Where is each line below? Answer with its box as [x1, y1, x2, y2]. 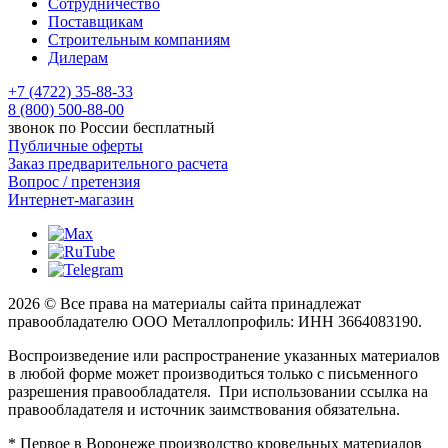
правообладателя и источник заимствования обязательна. [8, 400, 400, 418]
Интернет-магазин [8, 190, 134, 208]
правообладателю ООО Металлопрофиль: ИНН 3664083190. [8, 312, 422, 330]
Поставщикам [48, 12, 143, 30]
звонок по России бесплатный [8, 118, 215, 136]
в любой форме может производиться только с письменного [8, 364, 418, 382]
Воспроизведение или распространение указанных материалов [8, 346, 440, 364]
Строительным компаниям [48, 30, 230, 48]
